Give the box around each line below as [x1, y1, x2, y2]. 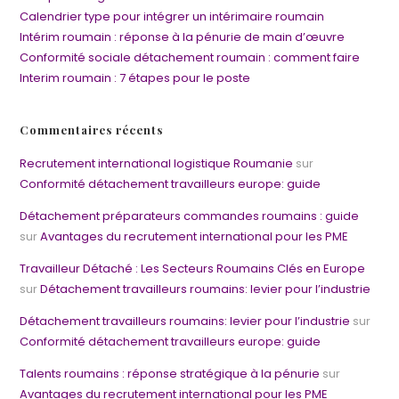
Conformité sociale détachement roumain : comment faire [20, 48, 361, 66]
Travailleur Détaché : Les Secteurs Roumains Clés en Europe [20, 259, 366, 277]
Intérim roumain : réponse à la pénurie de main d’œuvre [20, 28, 346, 45]
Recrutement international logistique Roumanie [20, 154, 294, 172]
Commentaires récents [20, 121, 164, 137]
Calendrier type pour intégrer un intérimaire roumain [20, 7, 325, 25]
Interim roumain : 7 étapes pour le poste [20, 69, 251, 86]
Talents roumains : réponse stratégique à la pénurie [20, 364, 321, 382]
